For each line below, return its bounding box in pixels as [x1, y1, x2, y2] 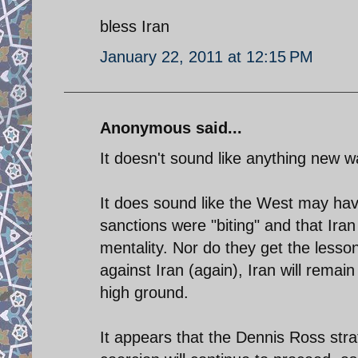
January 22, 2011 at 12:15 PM [100, 47, 313, 66]
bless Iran [100, 17, 169, 35]
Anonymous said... [100, 118, 242, 137]
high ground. [100, 283, 189, 301]
